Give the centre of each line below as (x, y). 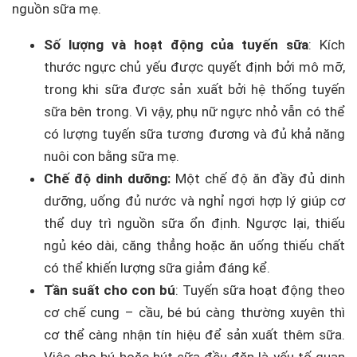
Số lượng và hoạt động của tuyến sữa (177, 45)
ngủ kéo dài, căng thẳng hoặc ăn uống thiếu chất (194, 246)
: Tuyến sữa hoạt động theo (260, 290)
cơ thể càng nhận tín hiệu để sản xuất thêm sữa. (194, 335)
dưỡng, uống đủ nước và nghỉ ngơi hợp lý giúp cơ (194, 201)
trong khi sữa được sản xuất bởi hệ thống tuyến (194, 90)
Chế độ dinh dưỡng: (110, 179)
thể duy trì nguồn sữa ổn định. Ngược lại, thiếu (194, 224)
